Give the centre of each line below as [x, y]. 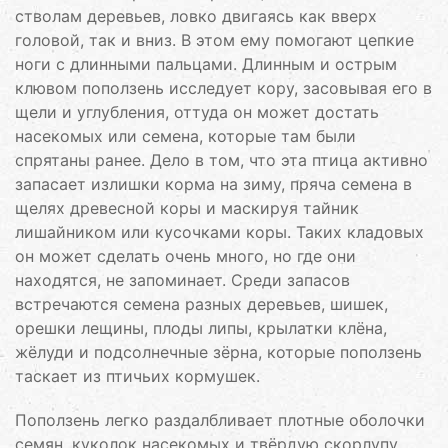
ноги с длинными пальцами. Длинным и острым [206, 64]
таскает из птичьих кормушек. [137, 376]
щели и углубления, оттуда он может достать [197, 112]
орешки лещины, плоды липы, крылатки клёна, [201, 328]
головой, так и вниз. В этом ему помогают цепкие [214, 40]
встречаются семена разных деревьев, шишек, [201, 304]
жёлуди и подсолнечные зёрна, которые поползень [218, 352]
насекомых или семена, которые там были [185, 136]
